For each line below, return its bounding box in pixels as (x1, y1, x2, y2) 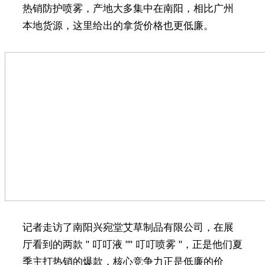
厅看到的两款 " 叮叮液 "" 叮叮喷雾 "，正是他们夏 (22, 238, 243, 250)
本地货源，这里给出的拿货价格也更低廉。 (22, 20, 214, 31)
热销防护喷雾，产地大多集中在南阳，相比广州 (22, 2, 234, 14)
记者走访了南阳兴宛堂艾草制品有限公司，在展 (22, 221, 234, 233)
